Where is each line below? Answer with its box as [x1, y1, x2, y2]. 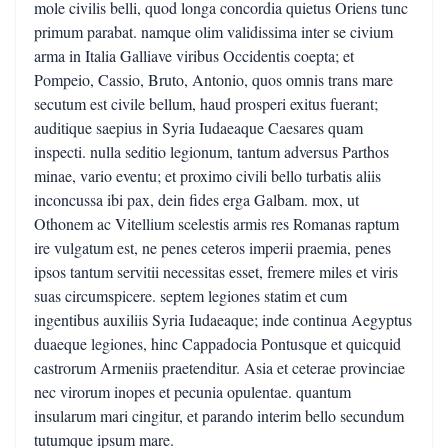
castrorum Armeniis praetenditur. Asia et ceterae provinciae [34, 357, 405, 378]
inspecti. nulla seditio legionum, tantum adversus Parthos [34, 141, 389, 162]
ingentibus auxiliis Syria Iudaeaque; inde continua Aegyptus [34, 309, 412, 330]
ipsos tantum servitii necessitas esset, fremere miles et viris [34, 261, 398, 282]
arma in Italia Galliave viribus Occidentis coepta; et [34, 45, 354, 66]
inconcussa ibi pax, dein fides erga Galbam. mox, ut [34, 189, 359, 210]
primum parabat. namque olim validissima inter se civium [34, 21, 393, 42]
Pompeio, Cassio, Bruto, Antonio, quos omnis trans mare [34, 69, 393, 90]
